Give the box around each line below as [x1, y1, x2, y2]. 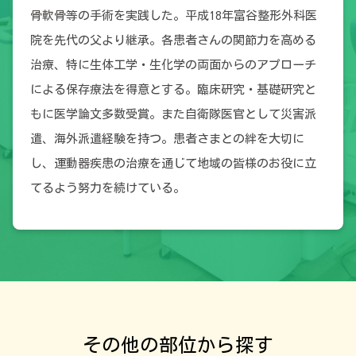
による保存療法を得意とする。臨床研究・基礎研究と [29, 83, 316, 95]
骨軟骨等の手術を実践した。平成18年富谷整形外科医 [29, 9, 317, 21]
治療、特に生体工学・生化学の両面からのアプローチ [29, 58, 316, 71]
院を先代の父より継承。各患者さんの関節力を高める [29, 33, 316, 46]
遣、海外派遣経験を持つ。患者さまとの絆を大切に [29, 132, 304, 145]
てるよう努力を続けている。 [29, 181, 185, 194]
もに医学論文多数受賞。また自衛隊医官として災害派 [29, 107, 316, 120]
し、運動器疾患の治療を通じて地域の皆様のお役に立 [29, 157, 316, 169]
